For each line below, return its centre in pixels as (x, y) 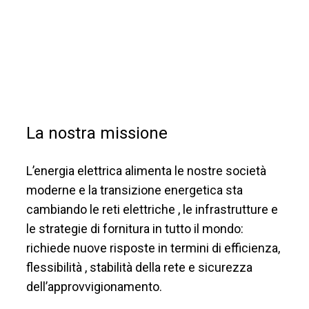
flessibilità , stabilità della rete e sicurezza (139, 267)
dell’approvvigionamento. (94, 286)
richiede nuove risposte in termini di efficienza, (153, 248)
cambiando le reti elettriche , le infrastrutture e (152, 209)
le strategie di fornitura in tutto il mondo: (135, 228)
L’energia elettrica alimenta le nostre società (146, 170)
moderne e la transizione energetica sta (134, 190)
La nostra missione (97, 133)
